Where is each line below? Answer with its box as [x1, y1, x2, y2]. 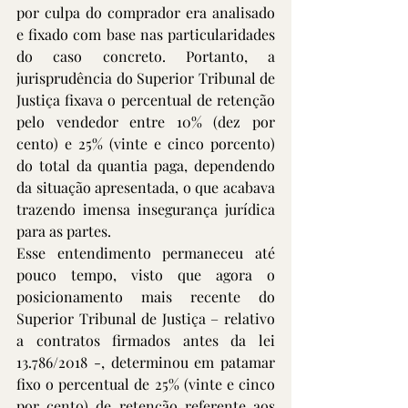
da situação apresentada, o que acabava [16, 178, 275, 197]
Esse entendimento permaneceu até [16, 243, 275, 262]
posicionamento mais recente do [16, 287, 275, 306]
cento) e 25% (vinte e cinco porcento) [16, 134, 275, 153]
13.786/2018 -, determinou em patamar [16, 352, 275, 372]
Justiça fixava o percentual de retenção [16, 90, 275, 109]
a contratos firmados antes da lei [16, 331, 275, 350]
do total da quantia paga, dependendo [16, 156, 275, 175]
